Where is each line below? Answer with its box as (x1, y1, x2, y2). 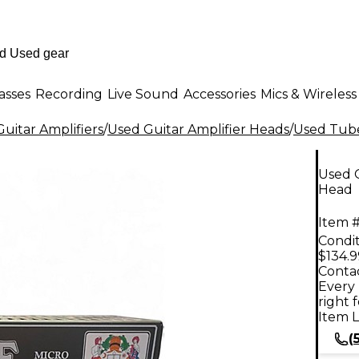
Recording (35, 86, 103, 102)
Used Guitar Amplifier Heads (107, 122, 289, 137)
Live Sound (107, 86, 179, 102)
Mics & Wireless (260, 86, 357, 102)
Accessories (184, 86, 256, 102)
